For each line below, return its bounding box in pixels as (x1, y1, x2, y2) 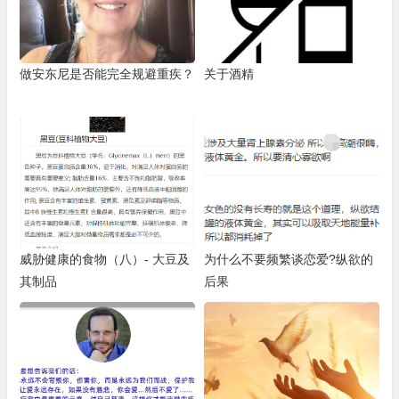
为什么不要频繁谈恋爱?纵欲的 (203, 251, 373, 266)
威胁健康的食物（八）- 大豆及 (19, 251, 190, 266)
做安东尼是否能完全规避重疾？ (19, 66, 194, 81)
